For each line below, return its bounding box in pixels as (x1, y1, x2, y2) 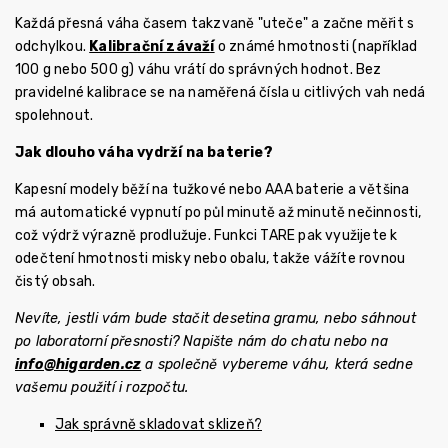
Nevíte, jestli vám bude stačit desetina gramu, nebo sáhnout (15, 310, 416, 327)
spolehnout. (15, 107, 94, 124)
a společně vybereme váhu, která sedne (141, 356, 413, 373)
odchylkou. (15, 38, 90, 55)
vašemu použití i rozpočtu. (15, 379, 189, 396)
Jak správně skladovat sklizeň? (55, 416, 262, 433)
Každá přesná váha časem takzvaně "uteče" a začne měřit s (15, 15, 415, 32)
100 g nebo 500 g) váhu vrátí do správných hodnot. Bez (15, 61, 382, 78)
